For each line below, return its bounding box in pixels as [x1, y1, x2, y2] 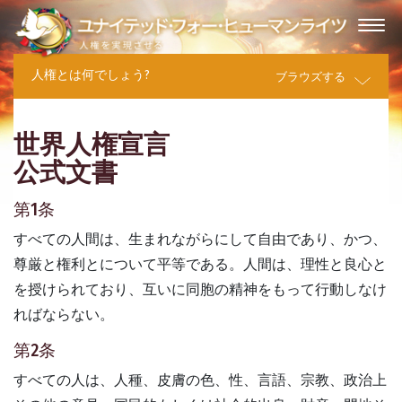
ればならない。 [13, 304, 114, 324]
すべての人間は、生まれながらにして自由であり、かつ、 [13, 229, 387, 249]
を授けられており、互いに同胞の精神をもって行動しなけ [13, 279, 387, 299]
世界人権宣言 [13, 129, 170, 161]
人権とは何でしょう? [31, 67, 150, 83]
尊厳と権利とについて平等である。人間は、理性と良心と [13, 254, 387, 274]
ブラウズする [275, 67, 345, 84]
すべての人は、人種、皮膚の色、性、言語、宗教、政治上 [13, 370, 387, 389]
